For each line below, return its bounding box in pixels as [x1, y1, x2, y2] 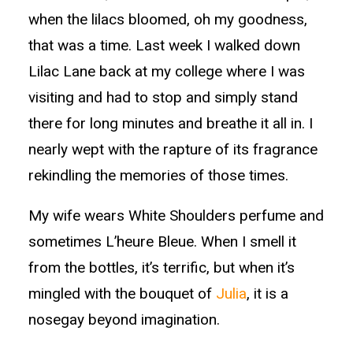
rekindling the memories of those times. [28, 166, 288, 184]
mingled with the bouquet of [28, 284, 216, 303]
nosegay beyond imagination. [28, 310, 220, 329]
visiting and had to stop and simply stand [28, 88, 298, 106]
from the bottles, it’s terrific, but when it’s [28, 258, 295, 277]
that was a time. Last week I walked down [28, 36, 300, 54]
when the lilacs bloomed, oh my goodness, [28, 10, 307, 28]
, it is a [247, 284, 288, 303]
